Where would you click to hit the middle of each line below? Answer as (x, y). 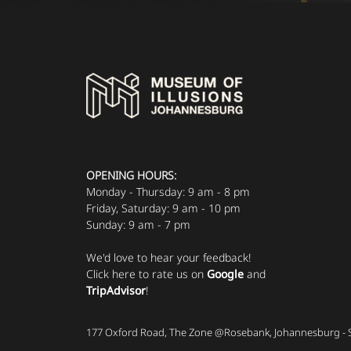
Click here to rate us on (147, 274)
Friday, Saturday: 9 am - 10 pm (163, 208)
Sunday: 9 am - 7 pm (138, 225)
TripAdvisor (116, 291)
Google (225, 274)
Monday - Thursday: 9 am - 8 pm (168, 192)
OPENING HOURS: (131, 175)
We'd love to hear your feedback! (168, 258)
